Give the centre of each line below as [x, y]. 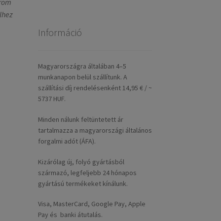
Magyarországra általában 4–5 [82, 66]
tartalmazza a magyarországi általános [95, 130]
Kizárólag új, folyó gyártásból [81, 162]
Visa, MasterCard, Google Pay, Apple [92, 204]
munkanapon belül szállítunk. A [82, 77]
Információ [60, 33]
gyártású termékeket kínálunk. [83, 183]
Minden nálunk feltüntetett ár [80, 119]
